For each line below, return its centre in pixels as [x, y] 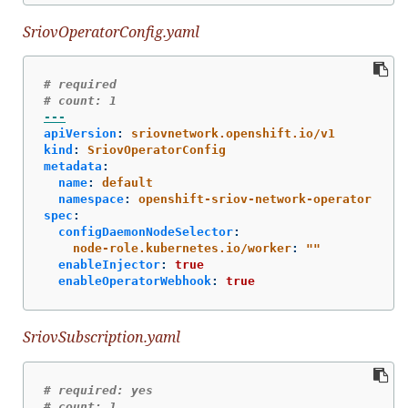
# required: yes [98, 390]
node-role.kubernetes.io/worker [182, 249]
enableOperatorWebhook [135, 281]
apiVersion [80, 134]
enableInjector [109, 265]
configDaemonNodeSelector [146, 232]
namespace [91, 199]
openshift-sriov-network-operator [255, 199]
